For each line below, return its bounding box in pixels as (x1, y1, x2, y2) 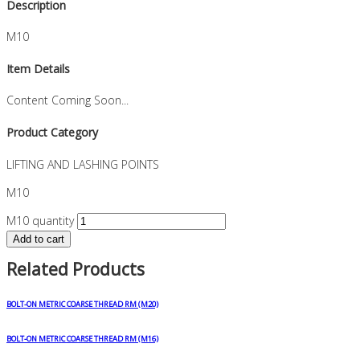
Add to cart (13, 232, 64, 245)
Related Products (6, 257, 145, 280)
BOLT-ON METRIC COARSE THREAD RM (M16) (6, 333, 158, 344)
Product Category (6, 124, 98, 140)
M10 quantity (6, 212, 74, 228)
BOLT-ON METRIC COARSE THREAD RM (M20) (6, 298, 158, 309)
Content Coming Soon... (6, 92, 129, 108)
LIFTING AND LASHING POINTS (6, 156, 159, 172)
